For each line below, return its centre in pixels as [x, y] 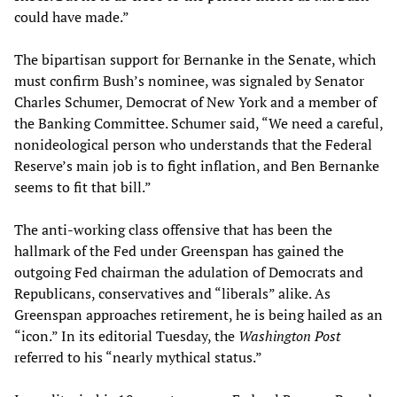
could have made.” [72, 16]
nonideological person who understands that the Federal [193, 144]
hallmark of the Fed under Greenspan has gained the [179, 250]
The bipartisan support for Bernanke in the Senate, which [195, 59]
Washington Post [289, 335]
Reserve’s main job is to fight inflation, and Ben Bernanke [197, 165]
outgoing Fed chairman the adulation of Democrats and [189, 272]
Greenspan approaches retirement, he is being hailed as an [198, 314]
